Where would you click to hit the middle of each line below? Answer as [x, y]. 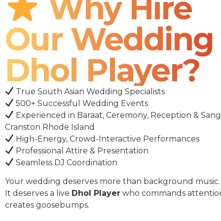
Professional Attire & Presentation [81, 150]
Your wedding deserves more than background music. [112, 182]
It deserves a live [38, 193]
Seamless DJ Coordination [66, 162]
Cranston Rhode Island [50, 127]
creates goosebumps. [47, 205]
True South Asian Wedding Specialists [90, 91]
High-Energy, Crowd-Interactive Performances [107, 139]
